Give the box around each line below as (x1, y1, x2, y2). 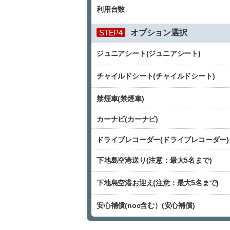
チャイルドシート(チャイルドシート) (97, 72, 215, 80)
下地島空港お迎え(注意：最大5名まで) (97, 179, 219, 187)
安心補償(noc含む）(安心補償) (97, 201, 195, 209)
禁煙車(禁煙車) (97, 94, 144, 103)
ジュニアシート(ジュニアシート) (97, 49, 201, 57)
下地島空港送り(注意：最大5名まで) (97, 156, 212, 164)
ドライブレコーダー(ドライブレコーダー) (97, 136, 229, 144)
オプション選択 (130, 28, 187, 37)
